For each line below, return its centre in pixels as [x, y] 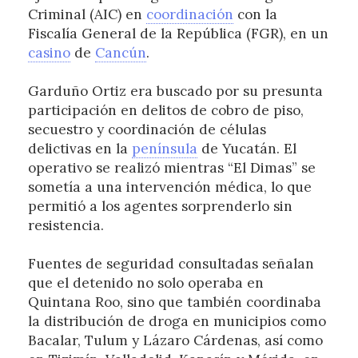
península [164, 149]
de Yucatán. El [247, 149]
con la [255, 15]
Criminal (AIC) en [87, 15]
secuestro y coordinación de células [147, 130]
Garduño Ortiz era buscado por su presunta [175, 91]
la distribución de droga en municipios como [177, 322]
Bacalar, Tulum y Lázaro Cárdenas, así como [175, 341]
